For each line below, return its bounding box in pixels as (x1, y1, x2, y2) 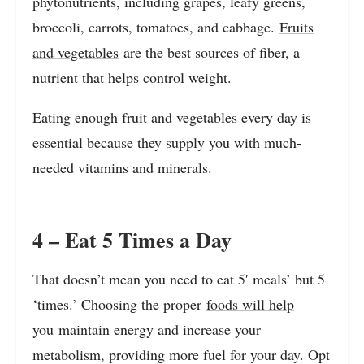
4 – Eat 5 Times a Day (32, 223, 232, 255)
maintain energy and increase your (54, 318, 261, 339)
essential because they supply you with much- (32, 132, 301, 152)
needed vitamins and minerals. (32, 157, 212, 177)
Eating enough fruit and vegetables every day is (32, 106, 311, 127)
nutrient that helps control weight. (32, 67, 232, 87)
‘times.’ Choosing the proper (32, 293, 206, 314)
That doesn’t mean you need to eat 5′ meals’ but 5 (32, 268, 325, 288)
